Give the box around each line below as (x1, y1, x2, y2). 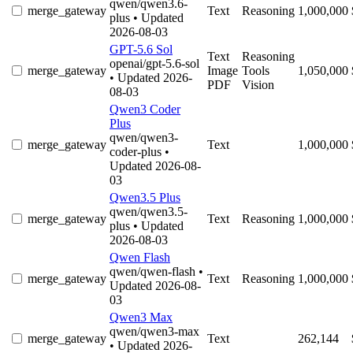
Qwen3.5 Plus (110, 191, 180, 205)
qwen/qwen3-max (110, 325, 199, 339)
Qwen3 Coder (110, 102, 180, 117)
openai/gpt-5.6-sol (110, 57, 199, 71)
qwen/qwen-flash (110, 265, 199, 279)
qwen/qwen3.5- (110, 205, 188, 219)
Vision (242, 78, 274, 92)
